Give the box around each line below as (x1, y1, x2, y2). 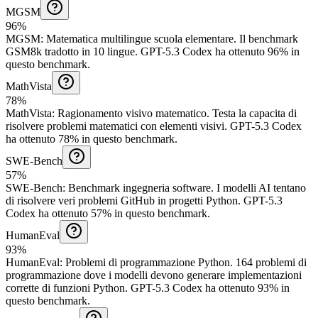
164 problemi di (236, 256, 307, 268)
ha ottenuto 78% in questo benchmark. (6, 132, 177, 145)
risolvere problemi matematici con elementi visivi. (6, 119, 227, 132)
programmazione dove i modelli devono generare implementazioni (6, 268, 302, 281)
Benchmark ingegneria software (68, 181, 211, 194)
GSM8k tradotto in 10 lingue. (6, 45, 138, 57)
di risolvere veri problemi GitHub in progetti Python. (6, 194, 241, 207)
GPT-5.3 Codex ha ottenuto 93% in (128, 281, 290, 294)
